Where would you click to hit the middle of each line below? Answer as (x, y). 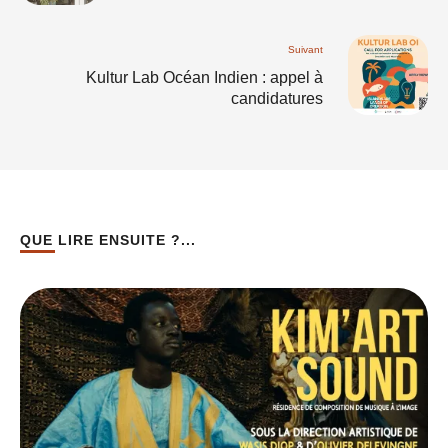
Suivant (305, 49)
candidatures (277, 98)
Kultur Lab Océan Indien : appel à (204, 77)
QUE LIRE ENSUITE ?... (108, 240)
